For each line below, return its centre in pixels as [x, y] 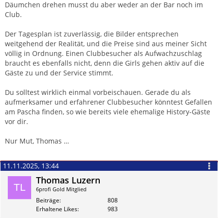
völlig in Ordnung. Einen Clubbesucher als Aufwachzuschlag [103, 53]
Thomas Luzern [68, 180]
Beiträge [48, 200]
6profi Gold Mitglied [61, 189]
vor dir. [17, 121]
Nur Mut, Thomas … [37, 141]
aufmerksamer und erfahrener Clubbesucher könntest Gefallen [109, 102]
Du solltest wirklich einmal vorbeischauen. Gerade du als [98, 92]
